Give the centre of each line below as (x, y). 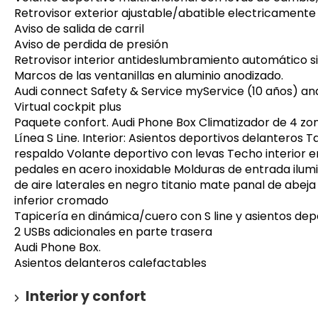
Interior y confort (86, 297)
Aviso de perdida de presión (91, 45)
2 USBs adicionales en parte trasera (113, 232)
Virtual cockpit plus (68, 107)
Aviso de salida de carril (79, 29)
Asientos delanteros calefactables (110, 263)
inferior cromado (61, 201)
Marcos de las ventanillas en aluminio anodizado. (149, 76)
